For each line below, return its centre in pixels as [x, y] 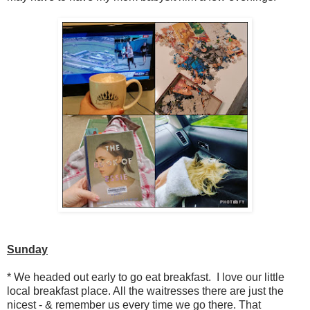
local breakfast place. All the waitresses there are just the [145, 291]
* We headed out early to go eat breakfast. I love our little [146, 277]
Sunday [27, 250]
